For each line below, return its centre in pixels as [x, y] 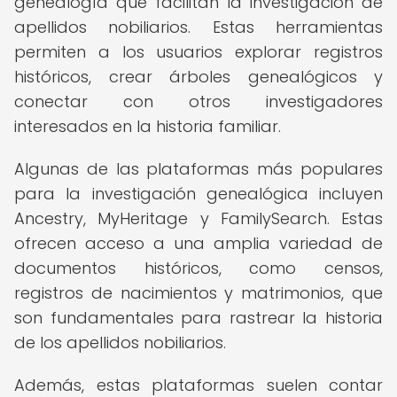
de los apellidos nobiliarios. [120, 343]
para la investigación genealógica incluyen [198, 194]
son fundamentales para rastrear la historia [198, 318]
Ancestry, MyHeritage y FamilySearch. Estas [198, 218]
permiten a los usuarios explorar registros [198, 52]
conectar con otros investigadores [198, 101]
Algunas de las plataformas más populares [198, 169]
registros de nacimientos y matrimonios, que [198, 293]
